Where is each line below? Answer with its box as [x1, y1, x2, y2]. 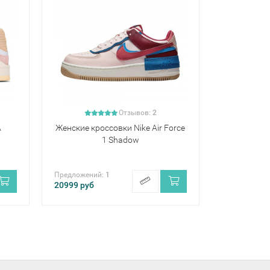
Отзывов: [118, 108, 152, 117]
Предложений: [54, 171, 105, 180]
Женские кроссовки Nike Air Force [55, 122, 186, 133]
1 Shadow [101, 134, 139, 145]
